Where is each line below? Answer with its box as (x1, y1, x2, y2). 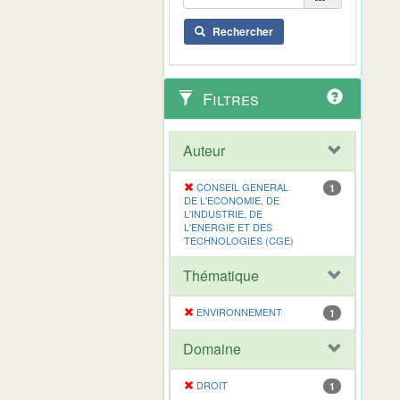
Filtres (198, 86, 259, 110)
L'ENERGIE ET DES (184, 219, 272, 234)
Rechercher (212, 22, 273, 39)
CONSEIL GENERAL (196, 179, 288, 194)
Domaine (183, 337, 241, 359)
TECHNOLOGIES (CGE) (184, 232, 294, 247)
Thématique (183, 264, 259, 286)
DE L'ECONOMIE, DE (184, 192, 279, 207)
